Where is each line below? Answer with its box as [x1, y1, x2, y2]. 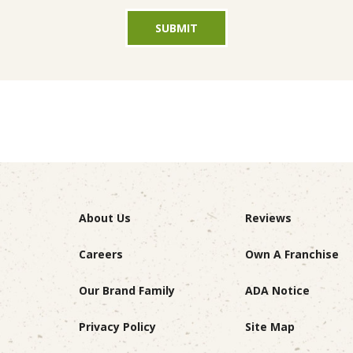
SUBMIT [155, 20, 198, 35]
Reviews [245, 210, 292, 226]
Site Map [245, 319, 295, 335]
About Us [78, 210, 131, 226]
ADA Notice [245, 283, 310, 299]
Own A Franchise [245, 247, 340, 262]
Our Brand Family [78, 283, 175, 299]
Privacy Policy [78, 319, 156, 335]
